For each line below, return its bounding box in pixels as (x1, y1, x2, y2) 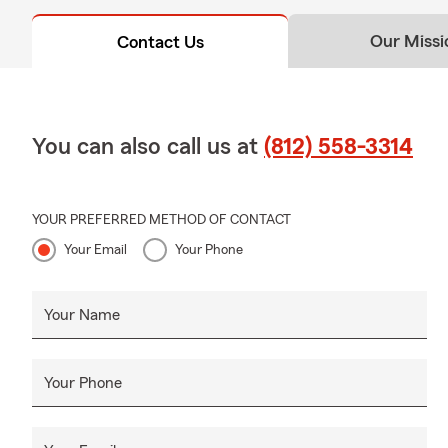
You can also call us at (32, 135, 264, 160)
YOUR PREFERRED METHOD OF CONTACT (32, 213, 291, 228)
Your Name (44, 307, 120, 324)
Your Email (64, 243, 127, 258)
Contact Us (116, 33, 204, 52)
